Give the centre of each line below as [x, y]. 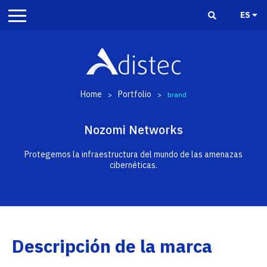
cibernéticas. [133, 165]
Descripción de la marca [112, 246]
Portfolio [135, 94]
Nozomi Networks [133, 130]
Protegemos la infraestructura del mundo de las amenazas [133, 154]
